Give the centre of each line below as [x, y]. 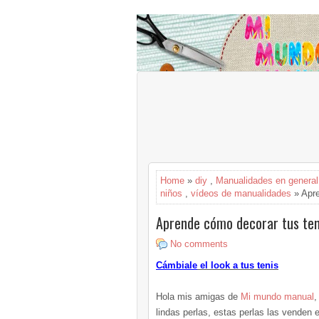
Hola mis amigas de [198, 297]
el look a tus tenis [238, 265]
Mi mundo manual [277, 297]
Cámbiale [177, 265]
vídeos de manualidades [241, 193]
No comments [199, 244]
